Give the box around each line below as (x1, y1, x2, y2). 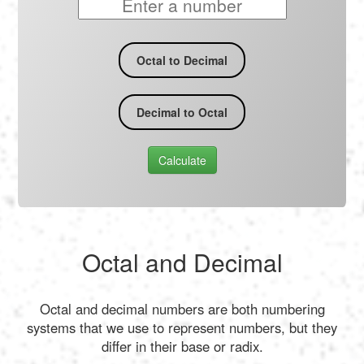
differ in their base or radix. (101, 336, 263, 356)
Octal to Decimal (136, 52, 227, 69)
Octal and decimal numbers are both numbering (39, 298, 325, 318)
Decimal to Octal (136, 104, 227, 121)
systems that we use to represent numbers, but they (27, 317, 337, 337)
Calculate (158, 152, 206, 169)
